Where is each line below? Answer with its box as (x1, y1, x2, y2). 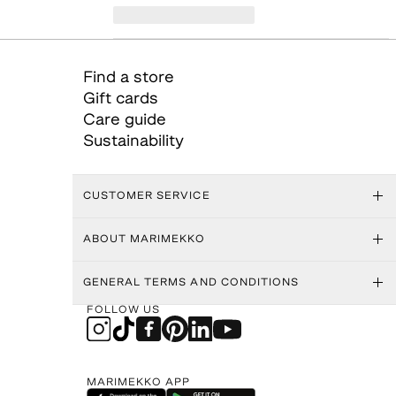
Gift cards (82, 91, 158, 108)
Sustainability (82, 133, 184, 150)
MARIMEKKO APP (86, 377, 191, 388)
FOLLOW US (86, 305, 161, 316)
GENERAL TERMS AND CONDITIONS (82, 278, 300, 288)
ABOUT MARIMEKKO (82, 234, 206, 245)
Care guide (82, 112, 166, 129)
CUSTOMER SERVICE (82, 191, 210, 202)
